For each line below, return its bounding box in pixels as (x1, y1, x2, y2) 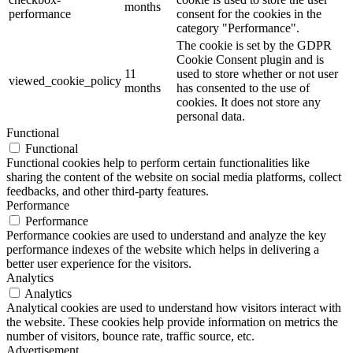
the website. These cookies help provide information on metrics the (6, 314, 338, 329)
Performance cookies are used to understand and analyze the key (6, 228, 326, 242)
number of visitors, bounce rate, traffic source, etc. (6, 329, 255, 343)
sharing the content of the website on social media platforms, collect (6, 169, 341, 184)
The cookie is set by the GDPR (176, 38, 332, 52)
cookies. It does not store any (176, 95, 321, 109)
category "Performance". (176, 20, 299, 35)
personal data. (176, 109, 245, 123)
